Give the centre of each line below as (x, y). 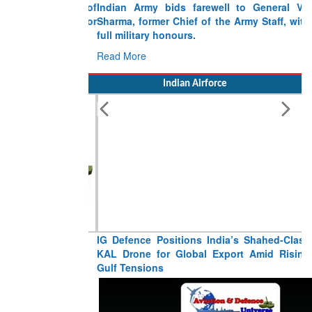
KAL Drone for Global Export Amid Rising (195, 254)
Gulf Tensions (122, 268)
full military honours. (138, 35)
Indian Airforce (195, 84)
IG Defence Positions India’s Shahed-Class (195, 240)
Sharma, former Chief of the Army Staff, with (195, 21)
